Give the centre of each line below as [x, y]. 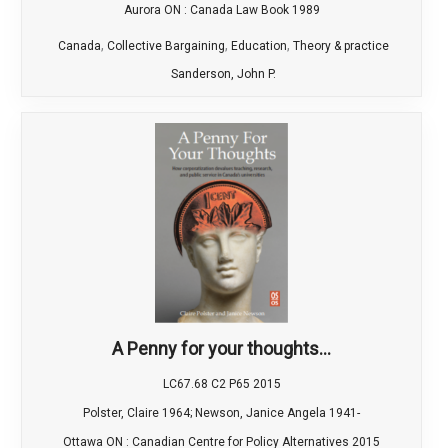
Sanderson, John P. [223, 74]
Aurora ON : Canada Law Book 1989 [221, 10]
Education [258, 46]
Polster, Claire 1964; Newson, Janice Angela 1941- [221, 413]
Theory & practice [340, 46]
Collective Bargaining [165, 46]
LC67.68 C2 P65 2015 [221, 384]
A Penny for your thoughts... [221, 349]
